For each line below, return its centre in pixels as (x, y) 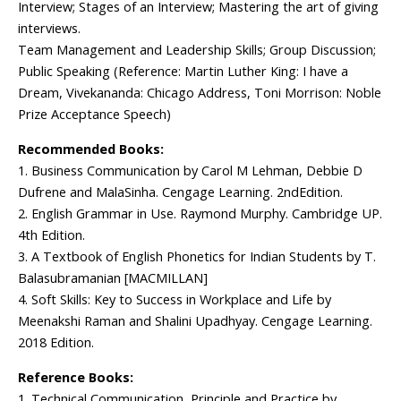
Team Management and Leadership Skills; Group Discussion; (197, 50)
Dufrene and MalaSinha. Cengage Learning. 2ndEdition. (180, 192)
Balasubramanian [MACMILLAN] (113, 278)
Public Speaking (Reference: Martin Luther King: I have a (183, 71)
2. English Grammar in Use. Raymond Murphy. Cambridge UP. (200, 213)
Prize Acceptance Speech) (94, 114)
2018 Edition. (56, 342)
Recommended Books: (91, 149)
